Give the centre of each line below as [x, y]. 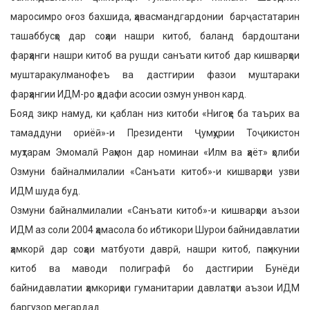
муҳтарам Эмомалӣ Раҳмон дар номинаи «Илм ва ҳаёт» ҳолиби [155, 152]
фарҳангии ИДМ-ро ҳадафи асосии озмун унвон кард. [128, 94]
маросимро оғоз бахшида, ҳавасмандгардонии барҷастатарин [155, 17]
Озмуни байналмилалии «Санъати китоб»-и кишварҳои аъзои [155, 210]
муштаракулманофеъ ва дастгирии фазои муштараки [155, 75]
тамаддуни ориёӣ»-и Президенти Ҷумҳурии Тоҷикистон [155, 133]
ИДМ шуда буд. [45, 191]
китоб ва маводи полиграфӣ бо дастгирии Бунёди [155, 268]
